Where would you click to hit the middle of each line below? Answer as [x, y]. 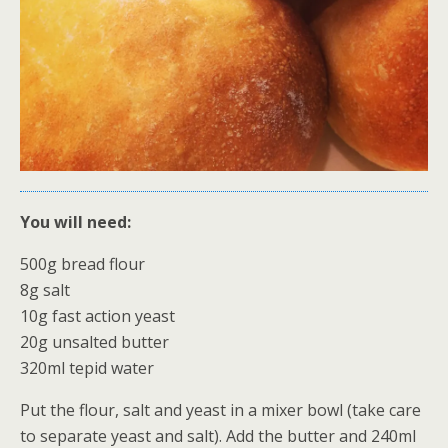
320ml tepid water [87, 368]
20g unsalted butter [94, 342]
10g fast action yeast [97, 316]
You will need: [75, 222]
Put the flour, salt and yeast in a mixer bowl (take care [220, 410]
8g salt [45, 290]
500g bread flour [82, 264]
